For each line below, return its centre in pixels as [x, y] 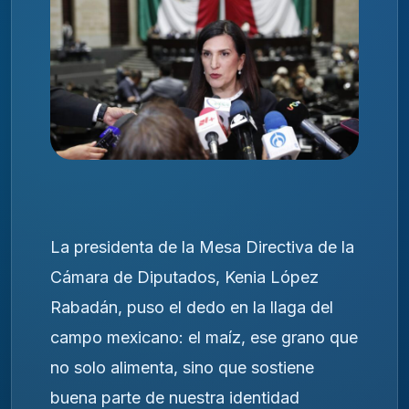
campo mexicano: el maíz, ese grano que [204, 337]
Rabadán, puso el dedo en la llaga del [192, 307]
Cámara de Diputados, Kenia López [184, 277]
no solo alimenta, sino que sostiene [182, 367]
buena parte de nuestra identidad [175, 397]
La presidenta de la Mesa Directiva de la [202, 246]
